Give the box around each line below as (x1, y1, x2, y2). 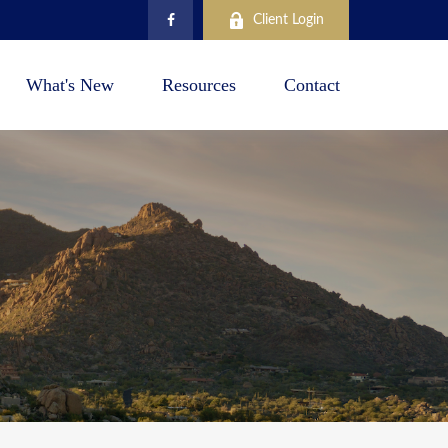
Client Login (253, 12, 325, 27)
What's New (26, 75, 115, 96)
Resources (162, 75, 237, 96)
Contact (284, 75, 341, 96)
